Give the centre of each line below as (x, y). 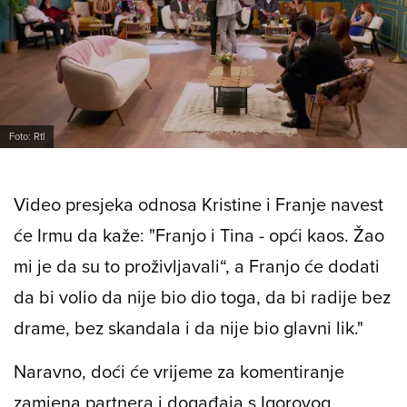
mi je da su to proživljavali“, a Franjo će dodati (197, 265)
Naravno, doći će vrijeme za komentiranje (179, 371)
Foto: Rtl (27, 136)
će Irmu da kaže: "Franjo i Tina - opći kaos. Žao (199, 234)
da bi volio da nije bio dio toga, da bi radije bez (202, 296)
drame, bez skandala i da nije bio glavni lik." (189, 327)
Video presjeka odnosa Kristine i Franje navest (199, 203)
